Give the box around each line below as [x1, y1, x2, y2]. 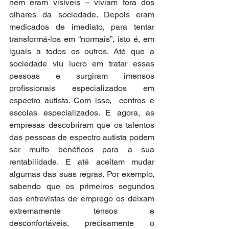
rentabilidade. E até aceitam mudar [9, 157, 154, 167]
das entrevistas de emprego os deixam [9, 194, 154, 204]
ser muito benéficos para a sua [9, 145, 154, 155]
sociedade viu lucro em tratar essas [9, 59, 154, 69]
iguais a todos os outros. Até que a [9, 47, 154, 57]
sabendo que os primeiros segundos [9, 181, 154, 192]
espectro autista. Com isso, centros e [9, 96, 154, 106]
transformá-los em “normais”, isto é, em [9, 34, 154, 44]
